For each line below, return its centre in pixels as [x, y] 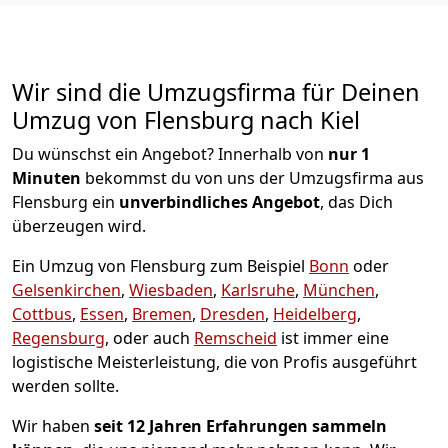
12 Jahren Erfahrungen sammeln [257, 425]
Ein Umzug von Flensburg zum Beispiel [160, 265]
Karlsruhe [258, 289]
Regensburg [58, 337]
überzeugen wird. [79, 225]
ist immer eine [333, 337]
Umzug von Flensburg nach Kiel [186, 119]
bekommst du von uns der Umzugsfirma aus [252, 177]
